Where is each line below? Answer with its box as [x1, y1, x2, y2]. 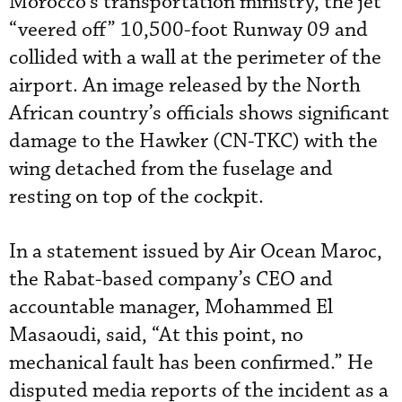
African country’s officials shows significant [9, 100, 389, 127]
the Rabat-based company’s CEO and [9, 266, 333, 293]
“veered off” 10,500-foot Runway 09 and [9, 16, 368, 43]
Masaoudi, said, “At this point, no [9, 321, 303, 348]
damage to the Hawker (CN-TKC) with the [9, 127, 378, 154]
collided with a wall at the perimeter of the [9, 44, 381, 71]
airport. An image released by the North [9, 72, 361, 99]
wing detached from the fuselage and [9, 155, 333, 182]
